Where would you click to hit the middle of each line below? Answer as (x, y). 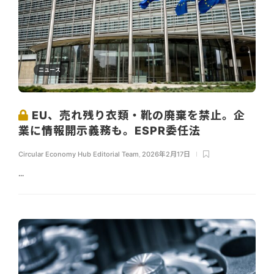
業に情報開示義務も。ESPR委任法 (111, 130)
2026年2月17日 (166, 154)
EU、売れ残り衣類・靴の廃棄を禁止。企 (137, 115)
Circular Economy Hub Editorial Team (79, 154)
